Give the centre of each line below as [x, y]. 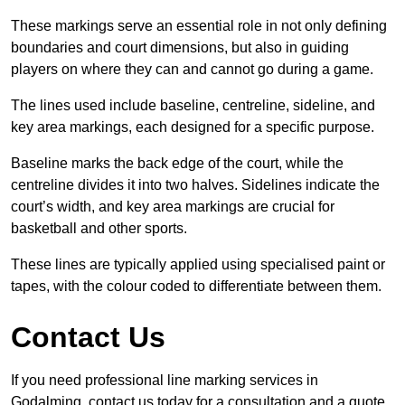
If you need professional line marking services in [165, 381]
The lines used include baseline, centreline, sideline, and [193, 106]
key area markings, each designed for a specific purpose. [193, 127]
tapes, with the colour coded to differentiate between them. [196, 287]
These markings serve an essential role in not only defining [199, 26]
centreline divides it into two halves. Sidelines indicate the [195, 185]
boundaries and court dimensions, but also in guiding [180, 48]
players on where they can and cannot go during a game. [192, 70]
